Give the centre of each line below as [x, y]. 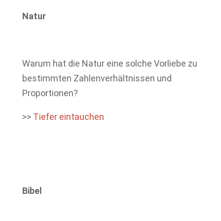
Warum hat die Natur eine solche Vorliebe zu [110, 63]
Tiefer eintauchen [68, 117]
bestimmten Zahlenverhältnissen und [97, 78]
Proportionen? [51, 93]
